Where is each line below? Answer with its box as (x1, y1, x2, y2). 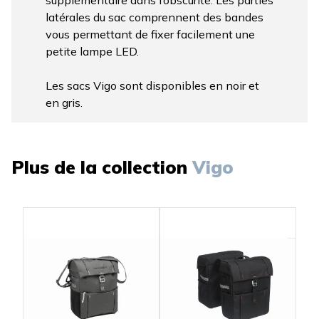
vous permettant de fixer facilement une (46, 27, 255, 42)
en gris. (46, 95, 83, 110)
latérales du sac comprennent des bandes (46, 10, 263, 25)
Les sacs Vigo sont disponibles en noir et (46, 78, 259, 93)
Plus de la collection (11, 156, 187, 179)
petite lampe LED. (46, 44, 139, 59)
